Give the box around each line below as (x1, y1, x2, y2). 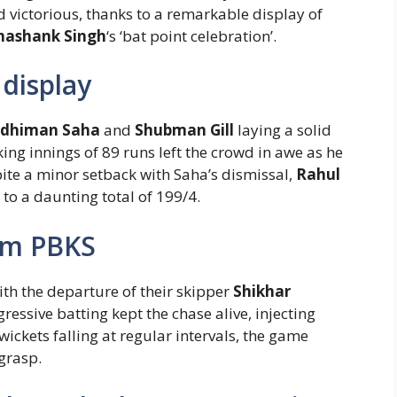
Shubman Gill (135, 120, 234, 141)
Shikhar (233, 280, 291, 301)
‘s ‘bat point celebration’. (106, 25, 276, 46)
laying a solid (234, 120, 331, 141)
